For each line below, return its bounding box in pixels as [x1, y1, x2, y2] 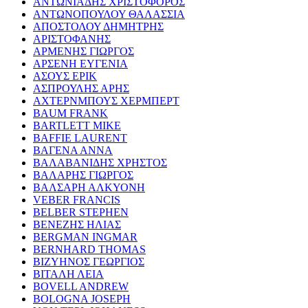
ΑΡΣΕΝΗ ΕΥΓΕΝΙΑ [33, 57, 128, 69]
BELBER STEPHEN [33, 206, 129, 218]
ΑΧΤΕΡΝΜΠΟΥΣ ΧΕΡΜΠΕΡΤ [33, 94, 179, 107]
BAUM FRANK [33, 107, 108, 119]
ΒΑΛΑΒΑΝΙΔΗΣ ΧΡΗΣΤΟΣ [33, 156, 167, 168]
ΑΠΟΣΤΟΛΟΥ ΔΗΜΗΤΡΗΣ [33, 20, 164, 32]
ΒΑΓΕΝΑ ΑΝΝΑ [33, 144, 113, 156]
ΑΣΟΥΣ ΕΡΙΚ [33, 69, 97, 82]
